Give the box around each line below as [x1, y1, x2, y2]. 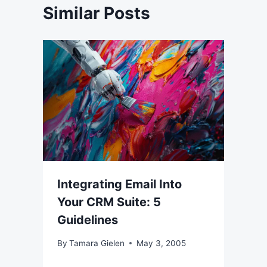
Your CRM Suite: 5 [57, 194, 161, 209]
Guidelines [57, 212, 118, 227]
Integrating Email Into [57, 176, 182, 191]
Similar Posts [43, 3, 150, 24]
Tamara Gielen [69, 238, 125, 248]
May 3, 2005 [136, 238, 187, 248]
